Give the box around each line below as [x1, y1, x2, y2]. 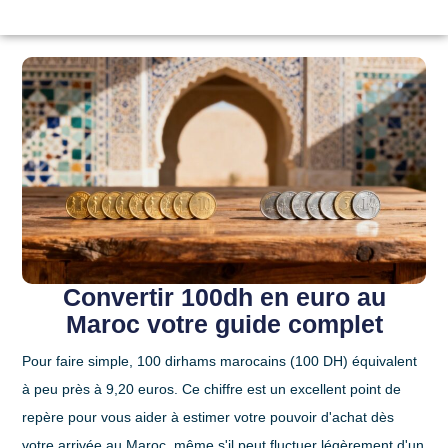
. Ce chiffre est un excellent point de [174, 380, 402, 397]
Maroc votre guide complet [65, 309, 383, 338]
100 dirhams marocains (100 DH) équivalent [137, 352, 418, 369]
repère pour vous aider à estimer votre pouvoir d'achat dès [22, 408, 395, 425]
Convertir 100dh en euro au [62, 282, 386, 311]
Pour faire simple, [22, 352, 138, 369]
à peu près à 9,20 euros [22, 380, 175, 397]
